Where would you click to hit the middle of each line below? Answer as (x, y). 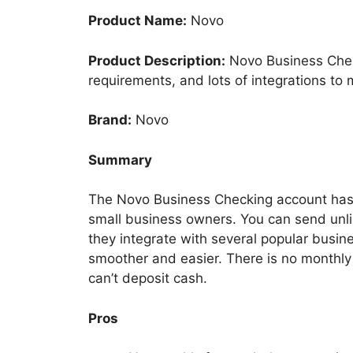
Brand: (110, 120)
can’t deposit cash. (148, 279)
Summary (120, 160)
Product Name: (137, 21)
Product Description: (157, 60)
